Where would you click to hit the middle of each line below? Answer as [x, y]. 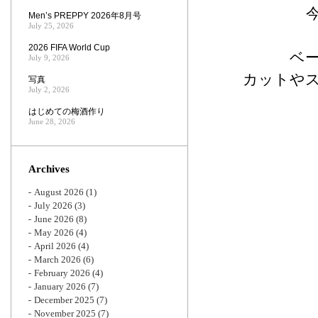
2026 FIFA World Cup [69, 48]
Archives [49, 169]
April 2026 [55, 246]
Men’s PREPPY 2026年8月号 [85, 16]
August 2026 [59, 192]
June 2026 [54, 219]
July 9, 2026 [49, 57]
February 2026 [62, 273]
